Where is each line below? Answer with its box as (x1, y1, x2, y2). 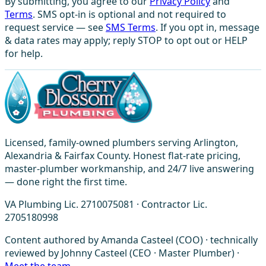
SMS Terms (106, 20, 156, 34)
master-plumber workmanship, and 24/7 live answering (5, 161, 254, 175)
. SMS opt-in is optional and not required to (33, 7, 226, 21)
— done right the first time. (5, 175, 127, 188)
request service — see (5, 20, 103, 34)
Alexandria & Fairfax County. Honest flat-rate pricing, (5, 148, 240, 162)
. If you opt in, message (156, 20, 259, 34)
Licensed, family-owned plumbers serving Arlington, (5, 135, 238, 149)
